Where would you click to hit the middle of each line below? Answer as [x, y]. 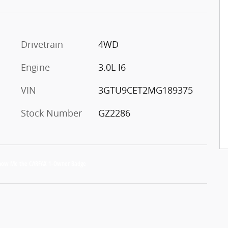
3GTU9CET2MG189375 [145, 90]
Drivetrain [42, 44]
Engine [35, 67]
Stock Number [51, 113]
